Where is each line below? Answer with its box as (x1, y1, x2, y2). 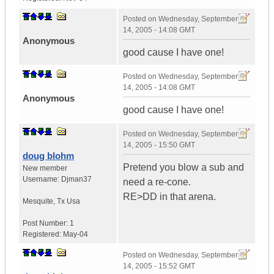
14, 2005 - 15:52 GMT (123, 262, 195, 271)
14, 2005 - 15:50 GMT (123, 141, 195, 150)
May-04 (63, 230, 88, 239)
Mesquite (23, 197, 53, 206)
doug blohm (23, 150, 74, 161)
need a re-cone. (123, 177, 191, 188)
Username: (23, 175, 61, 184)
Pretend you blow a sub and (123, 162, 244, 173)
